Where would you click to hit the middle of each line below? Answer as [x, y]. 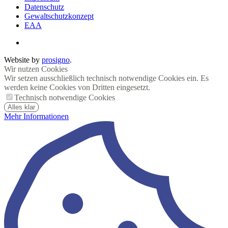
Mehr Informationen [36, 116]
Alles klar [21, 107]
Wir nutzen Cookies [36, 69]
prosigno [56, 60]
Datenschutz [44, 7]
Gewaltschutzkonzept [59, 16]
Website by [23, 60]
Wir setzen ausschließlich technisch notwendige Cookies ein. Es [106, 78]
